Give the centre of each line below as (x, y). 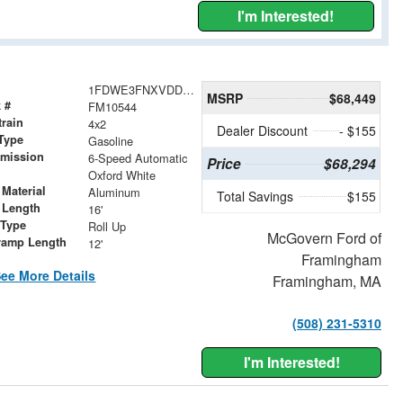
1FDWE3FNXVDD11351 (188, 89)
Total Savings (255, 196)
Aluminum (114, 192)
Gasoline (110, 140)
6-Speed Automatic (137, 157)
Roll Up (107, 226)
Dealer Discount (263, 130)
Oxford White (121, 175)
